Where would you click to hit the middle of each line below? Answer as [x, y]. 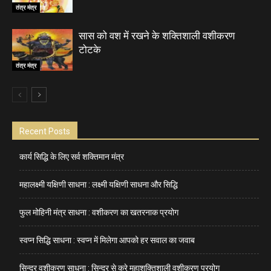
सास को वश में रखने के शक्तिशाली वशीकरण [157, 35]
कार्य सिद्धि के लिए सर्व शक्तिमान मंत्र [72, 156]
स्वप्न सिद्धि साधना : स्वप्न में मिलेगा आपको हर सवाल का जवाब [107, 240]
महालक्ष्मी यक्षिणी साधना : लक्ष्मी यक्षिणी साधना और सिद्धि [99, 184]
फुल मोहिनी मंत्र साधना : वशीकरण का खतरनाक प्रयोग [99, 212]
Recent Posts [45, 131]
